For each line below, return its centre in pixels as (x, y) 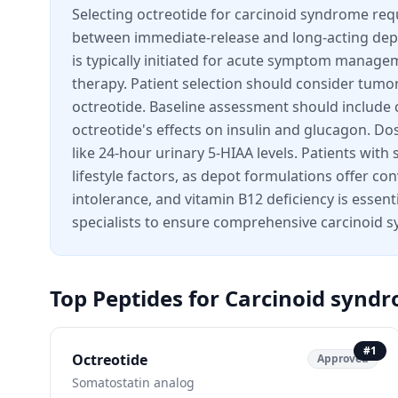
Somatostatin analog (133, 382)
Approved (342, 358)
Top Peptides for (137, 298)
